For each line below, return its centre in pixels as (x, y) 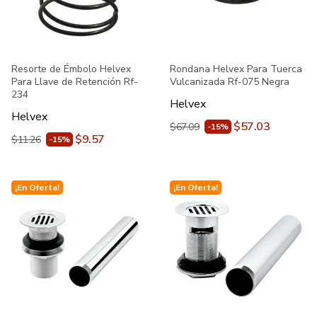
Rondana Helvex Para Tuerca (236, 69)
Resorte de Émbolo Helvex (71, 69)
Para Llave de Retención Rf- (75, 82)
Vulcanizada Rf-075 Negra (230, 82)
